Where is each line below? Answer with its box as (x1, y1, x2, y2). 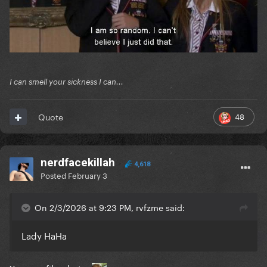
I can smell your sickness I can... (10, 77, 123, 87)
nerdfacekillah (41, 156, 115, 170)
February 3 (68, 169, 107, 181)
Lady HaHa (21, 228, 67, 243)
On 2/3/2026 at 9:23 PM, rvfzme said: (35, 200, 185, 214)
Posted (41, 169, 68, 181)
